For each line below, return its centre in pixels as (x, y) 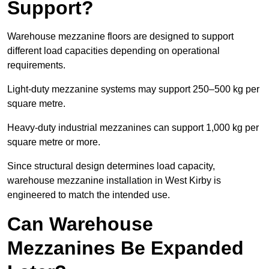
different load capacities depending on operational (113, 51)
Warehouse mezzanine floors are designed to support (120, 37)
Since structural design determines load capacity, (111, 166)
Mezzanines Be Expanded (125, 248)
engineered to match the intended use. (89, 195)
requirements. (36, 65)
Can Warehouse (80, 224)
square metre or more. (54, 142)
